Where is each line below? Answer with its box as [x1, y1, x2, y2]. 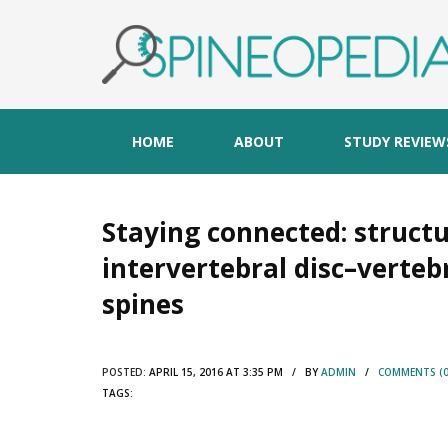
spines [102, 285, 184, 322]
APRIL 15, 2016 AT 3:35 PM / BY [146, 364, 321, 379]
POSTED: [102, 364, 146, 379]
